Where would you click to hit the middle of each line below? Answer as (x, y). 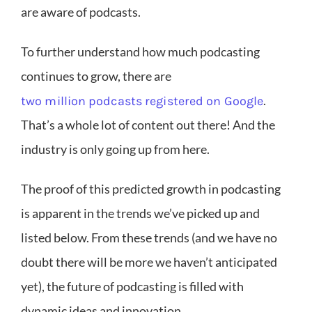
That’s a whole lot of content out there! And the (148, 125)
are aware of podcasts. (81, 12)
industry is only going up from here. (115, 149)
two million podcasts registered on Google (142, 101)
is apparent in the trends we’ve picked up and (140, 213)
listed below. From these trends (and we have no (149, 238)
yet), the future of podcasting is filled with (132, 287)
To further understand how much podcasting (140, 52)
